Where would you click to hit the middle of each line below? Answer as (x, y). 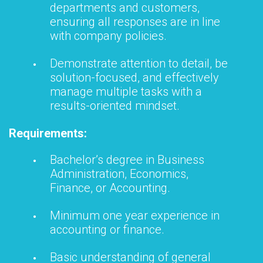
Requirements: (48, 133)
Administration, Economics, (119, 173)
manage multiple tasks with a (126, 91)
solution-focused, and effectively (134, 77)
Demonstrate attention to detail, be (139, 63)
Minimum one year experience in (135, 215)
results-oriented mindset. (115, 105)
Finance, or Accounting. (110, 188)
